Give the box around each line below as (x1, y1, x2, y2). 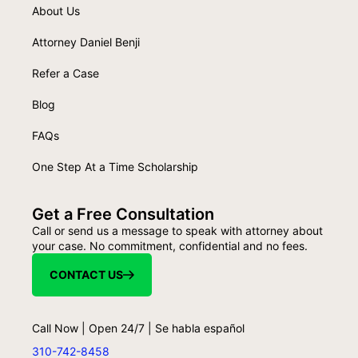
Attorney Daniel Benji (32, 34, 140, 49)
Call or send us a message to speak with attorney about (32, 223, 323, 237)
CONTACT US (50, 267, 123, 281)
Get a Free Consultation (32, 204, 214, 224)
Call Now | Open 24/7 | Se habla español (32, 320, 245, 335)
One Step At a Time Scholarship (32, 159, 198, 173)
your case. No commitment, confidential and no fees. (32, 238, 308, 253)
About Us (32, 3, 80, 18)
